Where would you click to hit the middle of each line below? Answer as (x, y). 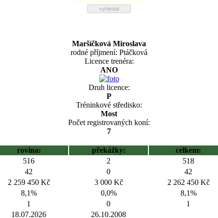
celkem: (188, 150)
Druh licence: (109, 87)
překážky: (109, 150)
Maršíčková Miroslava (109, 44)
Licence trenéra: (109, 61)
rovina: (29, 150)
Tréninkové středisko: (109, 105)
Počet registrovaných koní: (109, 122)
